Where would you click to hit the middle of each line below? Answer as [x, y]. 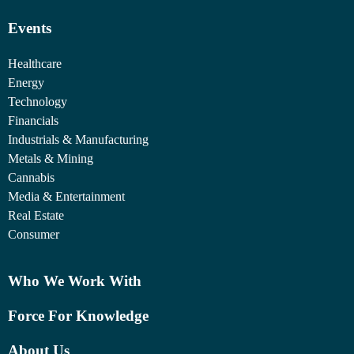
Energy [26, 83]
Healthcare [35, 64]
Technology [38, 102]
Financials [33, 121]
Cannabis [31, 178]
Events [30, 28]
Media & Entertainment [66, 197]
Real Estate [36, 216]
